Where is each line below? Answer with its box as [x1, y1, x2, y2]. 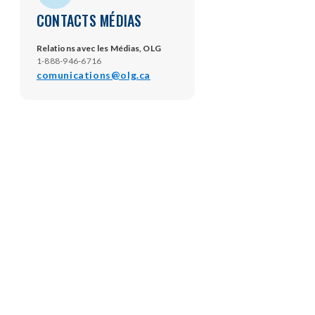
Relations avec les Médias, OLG [37, 43, 162, 53]
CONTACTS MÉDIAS [37, 10, 142, 31]
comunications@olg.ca [37, 69, 150, 81]
